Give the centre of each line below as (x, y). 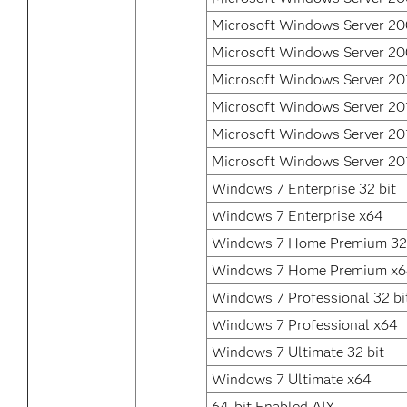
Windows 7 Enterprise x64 (298, 216)
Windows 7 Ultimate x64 (292, 379)
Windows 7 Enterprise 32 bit (304, 189)
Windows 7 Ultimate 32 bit (298, 352)
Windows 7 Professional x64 (305, 325)
